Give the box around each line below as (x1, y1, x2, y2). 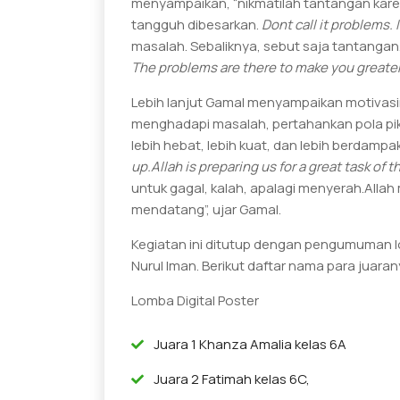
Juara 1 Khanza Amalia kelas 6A (154, 334, 346, 354)
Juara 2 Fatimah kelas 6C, (154, 369, 310, 388)
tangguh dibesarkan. (131, 14, 262, 34)
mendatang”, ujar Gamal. (131, 199, 287, 219)
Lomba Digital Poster (131, 290, 259, 310)
